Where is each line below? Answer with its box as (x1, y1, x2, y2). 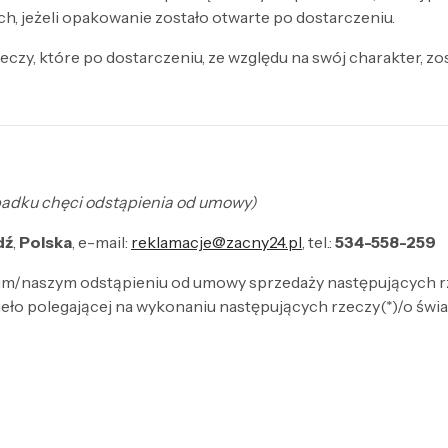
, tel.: (302, 231, 335, 252)
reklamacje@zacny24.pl (131, 231, 302, 252)
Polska (19, 231, 72, 252)
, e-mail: (72, 231, 131, 252)
